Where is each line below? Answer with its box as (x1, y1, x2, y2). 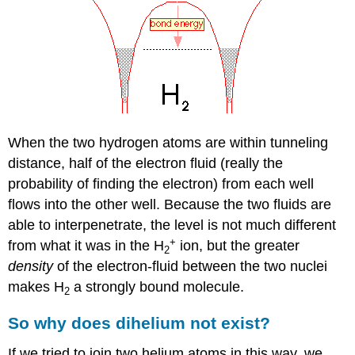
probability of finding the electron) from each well (8, 176, 315, 193)
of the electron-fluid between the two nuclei (53, 258, 328, 275)
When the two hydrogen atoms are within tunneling (8, 135, 329, 151)
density (8, 258, 54, 275)
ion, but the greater (176, 238, 300, 254)
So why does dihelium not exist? (8, 314, 271, 333)
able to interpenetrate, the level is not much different (8, 217, 337, 234)
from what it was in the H (8, 238, 165, 254)
